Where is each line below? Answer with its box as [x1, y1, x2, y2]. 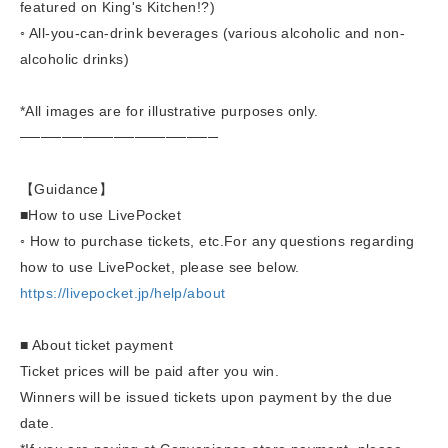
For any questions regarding [224, 232, 415, 249]
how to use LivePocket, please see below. [20, 258, 300, 275]
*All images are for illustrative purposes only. [20, 102, 319, 119]
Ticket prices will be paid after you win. [20, 362, 280, 379]
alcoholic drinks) [20, 50, 130, 67]
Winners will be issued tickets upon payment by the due [20, 388, 393, 405]
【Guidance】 [20, 180, 114, 197]
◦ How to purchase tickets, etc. [20, 232, 225, 249]
